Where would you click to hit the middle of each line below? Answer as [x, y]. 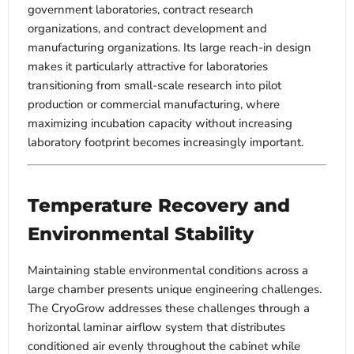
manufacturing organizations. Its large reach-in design [169, 48]
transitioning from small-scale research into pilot [154, 86]
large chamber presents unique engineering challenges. [175, 290]
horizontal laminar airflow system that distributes [156, 328]
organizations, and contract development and [147, 29]
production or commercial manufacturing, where [154, 105]
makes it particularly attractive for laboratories [148, 67]
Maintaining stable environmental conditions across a [168, 271]
